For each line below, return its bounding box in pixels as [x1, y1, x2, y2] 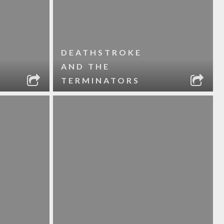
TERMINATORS [60, 75, 140, 85]
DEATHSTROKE [60, 47, 142, 57]
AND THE [60, 61, 110, 71]
